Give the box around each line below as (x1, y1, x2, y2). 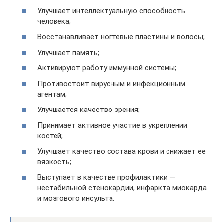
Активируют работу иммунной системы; (37, 63, 176, 72)
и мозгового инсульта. (37, 193, 114, 203)
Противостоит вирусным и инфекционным (37, 79, 185, 88)
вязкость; (37, 157, 71, 166)
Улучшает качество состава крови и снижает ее (37, 147, 206, 156)
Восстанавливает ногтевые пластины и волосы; (37, 32, 205, 41)
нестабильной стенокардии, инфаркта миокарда (37, 183, 207, 192)
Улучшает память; (37, 48, 99, 57)
